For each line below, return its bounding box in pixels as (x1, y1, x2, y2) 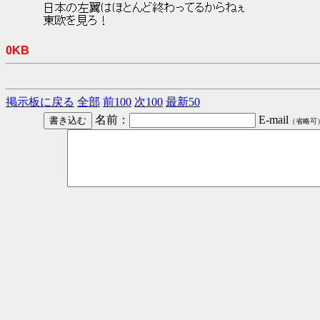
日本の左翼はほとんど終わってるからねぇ (44, 3, 246, 15)
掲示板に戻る (6, 96, 74, 109)
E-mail (256, 114, 289, 126)
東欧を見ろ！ (44, 16, 109, 28)
